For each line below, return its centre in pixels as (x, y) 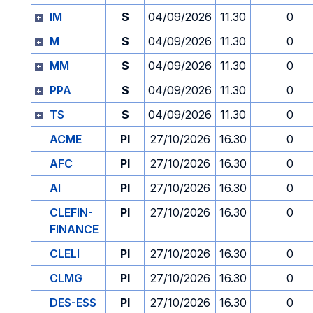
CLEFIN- (71, 212)
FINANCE (74, 229)
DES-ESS (73, 303)
